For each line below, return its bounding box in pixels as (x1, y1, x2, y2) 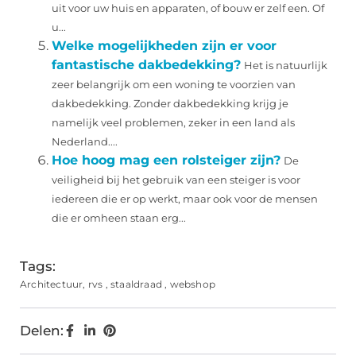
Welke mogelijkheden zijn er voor (52, 38, 277, 54)
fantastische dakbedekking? (52, 57, 241, 73)
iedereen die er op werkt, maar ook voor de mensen (52, 193, 318, 206)
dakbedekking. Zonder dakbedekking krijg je (52, 98, 288, 110)
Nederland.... (52, 136, 118, 149)
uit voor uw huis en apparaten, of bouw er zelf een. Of (52, 2, 324, 15)
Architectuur (20, 278, 83, 291)
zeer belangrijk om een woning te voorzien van (52, 79, 296, 91)
